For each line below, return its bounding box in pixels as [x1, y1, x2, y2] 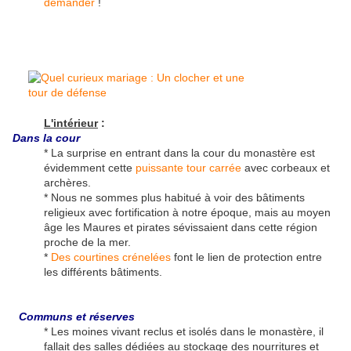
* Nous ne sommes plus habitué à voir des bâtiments [44, 191, 305, 204]
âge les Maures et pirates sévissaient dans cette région [44, 221, 317, 234]
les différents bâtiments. [44, 266, 162, 279]
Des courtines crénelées [51, 251, 171, 264]
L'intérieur [44, 117, 98, 130]
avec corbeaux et [241, 161, 330, 175]
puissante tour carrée [136, 161, 241, 175]
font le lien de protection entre [171, 251, 322, 264]
